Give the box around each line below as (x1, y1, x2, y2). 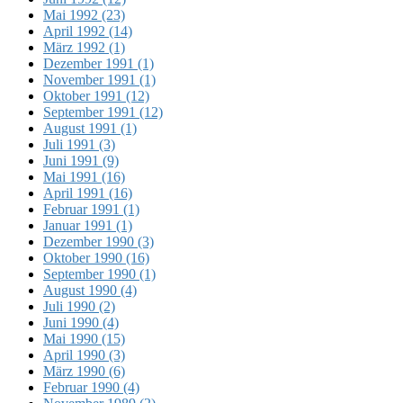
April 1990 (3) (43, 346, 125, 363)
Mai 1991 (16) (43, 168, 125, 184)
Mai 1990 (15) (43, 330, 125, 346)
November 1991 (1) (43, 71, 156, 87)
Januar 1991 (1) (43, 217, 132, 233)
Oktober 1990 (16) (43, 249, 149, 265)
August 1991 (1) (43, 120, 137, 136)
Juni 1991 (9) (43, 152, 119, 168)
